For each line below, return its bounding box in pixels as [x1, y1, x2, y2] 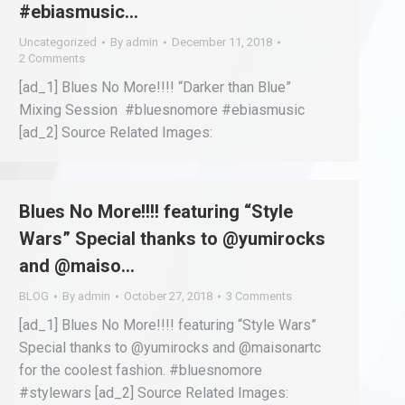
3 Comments [226, 289, 292, 303]
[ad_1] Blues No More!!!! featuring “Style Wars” [19, 316, 316, 334]
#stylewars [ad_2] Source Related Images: [19, 384, 288, 401]
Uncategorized [19, 35, 97, 49]
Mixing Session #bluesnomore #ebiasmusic [19, 101, 305, 118]
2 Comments [19, 52, 85, 65]
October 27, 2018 [124, 289, 212, 303]
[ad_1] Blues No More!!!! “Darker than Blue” [19, 79, 291, 96]
